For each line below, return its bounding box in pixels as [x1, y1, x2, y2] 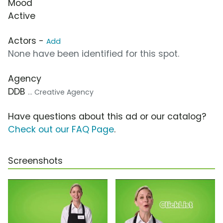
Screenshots [8, 154, 63, 167]
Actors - [8, 34, 46, 47]
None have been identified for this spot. [8, 47, 179, 60]
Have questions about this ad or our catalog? [8, 110, 206, 122]
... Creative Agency [28, 87, 94, 97]
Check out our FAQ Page [8, 123, 114, 135]
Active [8, 9, 35, 22]
